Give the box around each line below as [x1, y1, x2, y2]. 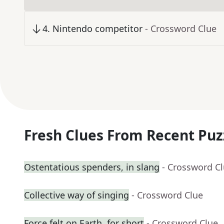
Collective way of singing [24, 189, 129, 201]
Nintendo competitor [52, 22, 142, 35]
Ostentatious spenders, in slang [24, 161, 159, 173]
